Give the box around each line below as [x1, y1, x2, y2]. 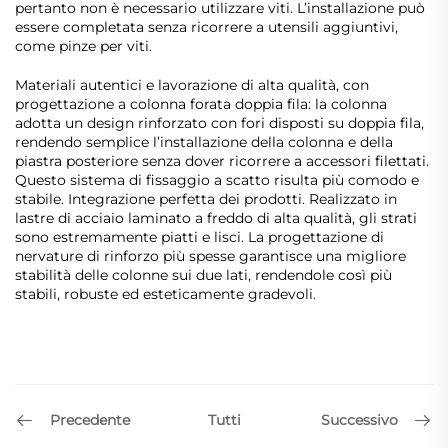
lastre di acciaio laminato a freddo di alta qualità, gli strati [15, 209, 417, 227]
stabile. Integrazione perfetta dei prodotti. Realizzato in [15, 190, 397, 208]
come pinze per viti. [15, 37, 152, 55]
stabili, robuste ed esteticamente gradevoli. [15, 285, 316, 303]
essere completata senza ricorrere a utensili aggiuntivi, [15, 18, 398, 36]
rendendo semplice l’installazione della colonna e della [15, 133, 393, 151]
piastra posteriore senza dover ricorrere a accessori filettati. [15, 152, 429, 170]
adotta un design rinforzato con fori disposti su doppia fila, [15, 114, 424, 132]
